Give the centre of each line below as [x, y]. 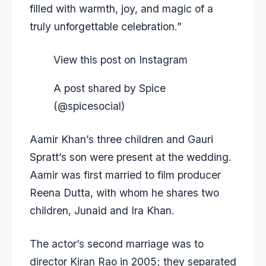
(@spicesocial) [89, 106]
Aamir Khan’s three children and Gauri [121, 139]
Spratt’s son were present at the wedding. [131, 157]
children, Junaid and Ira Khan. [102, 210]
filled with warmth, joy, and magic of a [121, 8]
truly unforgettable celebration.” [106, 26]
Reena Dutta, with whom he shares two [124, 192]
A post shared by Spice [110, 88]
